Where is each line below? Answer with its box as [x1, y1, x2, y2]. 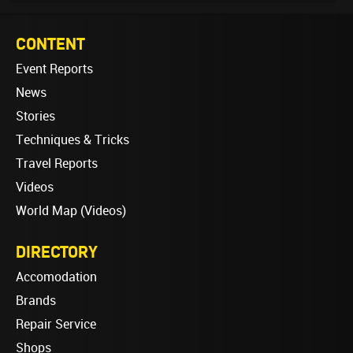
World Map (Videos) [16, 203, 126, 219]
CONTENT [16, 34, 85, 54]
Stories [16, 109, 55, 124]
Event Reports [16, 61, 93, 77]
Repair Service [16, 317, 96, 333]
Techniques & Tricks [16, 132, 129, 148]
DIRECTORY [16, 242, 98, 262]
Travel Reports [16, 156, 98, 172]
